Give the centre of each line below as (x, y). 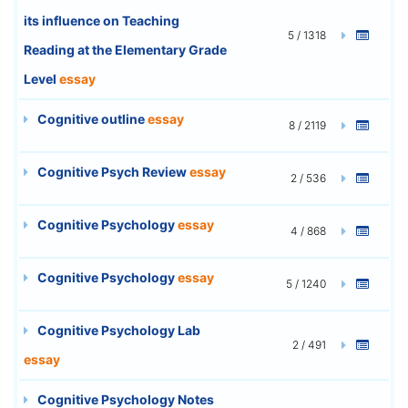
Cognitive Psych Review (112, 171)
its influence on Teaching (102, 20)
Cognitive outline (91, 118)
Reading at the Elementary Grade (125, 49)
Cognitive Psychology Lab (117, 330)
